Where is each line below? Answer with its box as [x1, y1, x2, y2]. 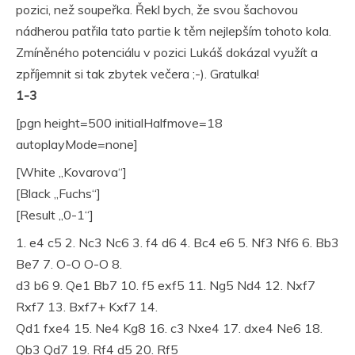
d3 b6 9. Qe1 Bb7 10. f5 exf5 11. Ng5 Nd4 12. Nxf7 [16, 277, 315, 293]
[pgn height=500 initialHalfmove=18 [16, 115, 223, 131]
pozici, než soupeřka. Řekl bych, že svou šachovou [16, 2, 298, 17]
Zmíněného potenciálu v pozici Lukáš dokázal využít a [16, 44, 318, 60]
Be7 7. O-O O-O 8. [16, 256, 122, 272]
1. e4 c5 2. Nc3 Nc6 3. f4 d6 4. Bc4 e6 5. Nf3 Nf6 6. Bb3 [16, 235, 339, 250]
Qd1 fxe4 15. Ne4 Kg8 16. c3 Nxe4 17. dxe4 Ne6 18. [16, 320, 323, 336]
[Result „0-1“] [16, 207, 94, 223]
